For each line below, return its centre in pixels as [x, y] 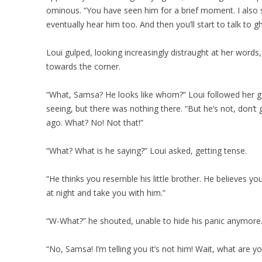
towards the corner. [84, 66]
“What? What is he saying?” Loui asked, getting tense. [147, 151]
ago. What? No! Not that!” [95, 123]
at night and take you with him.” [106, 193]
